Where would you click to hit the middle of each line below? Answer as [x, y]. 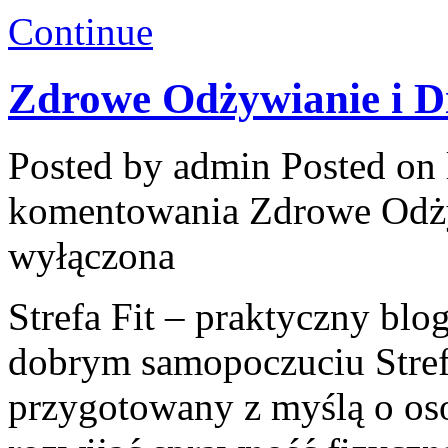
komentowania [128, 210]
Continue [80, 32]
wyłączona [91, 255]
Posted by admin [144, 165]
